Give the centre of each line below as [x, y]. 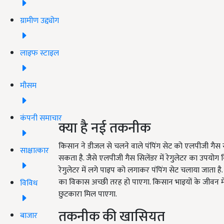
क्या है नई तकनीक [104, 128]
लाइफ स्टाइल [39, 53]
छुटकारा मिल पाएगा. [88, 194]
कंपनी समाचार [41, 118]
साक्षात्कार [34, 150]
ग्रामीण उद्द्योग [39, 20]
